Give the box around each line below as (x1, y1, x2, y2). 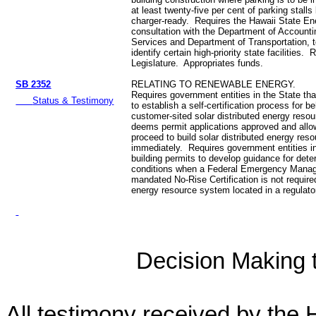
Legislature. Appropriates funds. (131, 58, 264, 69)
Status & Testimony (32, 95, 114, 107)
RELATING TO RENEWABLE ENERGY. (131, 79, 296, 90)
